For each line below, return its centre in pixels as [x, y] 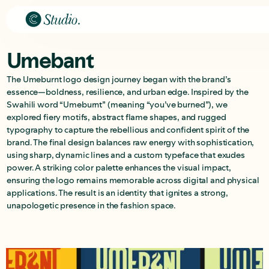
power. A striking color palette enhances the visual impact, [119, 168]
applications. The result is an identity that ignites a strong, [117, 193]
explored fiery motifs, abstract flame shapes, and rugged [116, 117]
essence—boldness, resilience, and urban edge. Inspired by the [128, 92]
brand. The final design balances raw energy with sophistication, [131, 142]
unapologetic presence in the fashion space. [91, 205]
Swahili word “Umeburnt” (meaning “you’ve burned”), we [117, 104]
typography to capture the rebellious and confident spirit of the [128, 130]
